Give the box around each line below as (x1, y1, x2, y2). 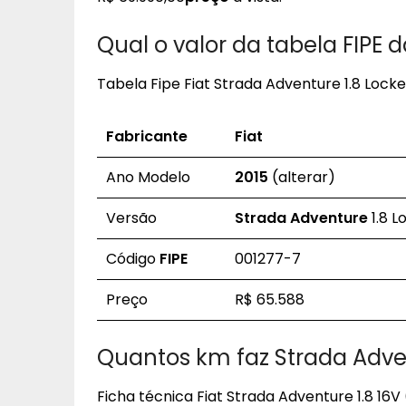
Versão (106, 208, 157, 228)
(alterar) (268, 167, 335, 188)
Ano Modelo (106, 167, 190, 188)
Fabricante (106, 126, 188, 147)
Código (106, 248, 159, 269)
